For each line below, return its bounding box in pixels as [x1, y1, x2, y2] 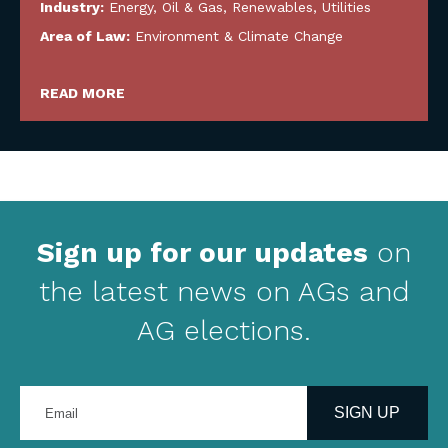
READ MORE [40, 85, 125, 101]
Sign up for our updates [37, 236, 368, 269]
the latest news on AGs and [38, 275, 410, 308]
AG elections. [137, 314, 311, 347]
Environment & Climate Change [135, 28, 343, 44]
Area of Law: [40, 28, 134, 44]
